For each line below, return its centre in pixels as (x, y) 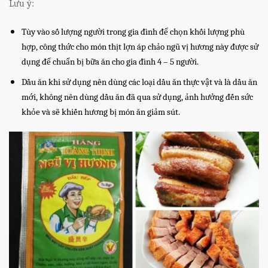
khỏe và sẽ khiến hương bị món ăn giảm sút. (100, 112)
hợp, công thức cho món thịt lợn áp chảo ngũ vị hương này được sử (140, 47)
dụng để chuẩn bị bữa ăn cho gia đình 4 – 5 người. (110, 62)
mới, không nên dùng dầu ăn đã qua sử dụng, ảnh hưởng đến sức (137, 98)
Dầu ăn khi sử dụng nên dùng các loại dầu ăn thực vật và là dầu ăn (139, 83)
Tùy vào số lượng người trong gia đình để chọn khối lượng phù (133, 32)
